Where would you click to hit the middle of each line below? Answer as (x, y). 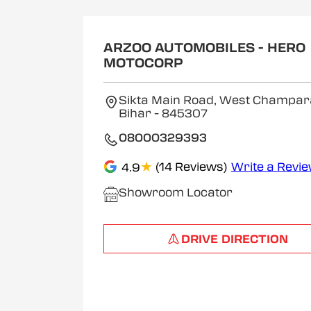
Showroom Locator (175, 193)
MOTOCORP (143, 63)
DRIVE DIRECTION (235, 239)
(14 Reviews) (191, 167)
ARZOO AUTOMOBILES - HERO (204, 48)
